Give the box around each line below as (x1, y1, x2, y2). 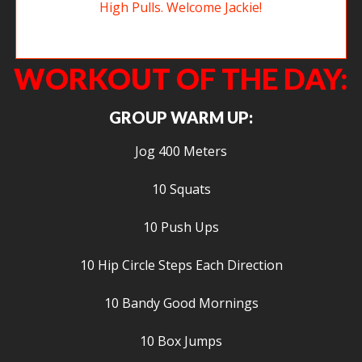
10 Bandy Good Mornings (103, 294, 259, 312)
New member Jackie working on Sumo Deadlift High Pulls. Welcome (34, 19, 328, 32)
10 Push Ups (143, 218, 219, 236)
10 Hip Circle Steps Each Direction (79, 256, 283, 274)
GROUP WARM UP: (109, 107, 253, 127)
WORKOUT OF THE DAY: (14, 61, 348, 96)
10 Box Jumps (140, 332, 222, 350)
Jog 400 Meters (135, 142, 227, 160)
